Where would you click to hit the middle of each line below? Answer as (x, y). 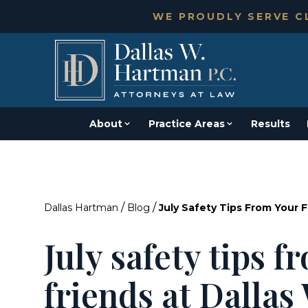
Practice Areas (187, 124)
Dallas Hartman (81, 208)
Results (271, 124)
